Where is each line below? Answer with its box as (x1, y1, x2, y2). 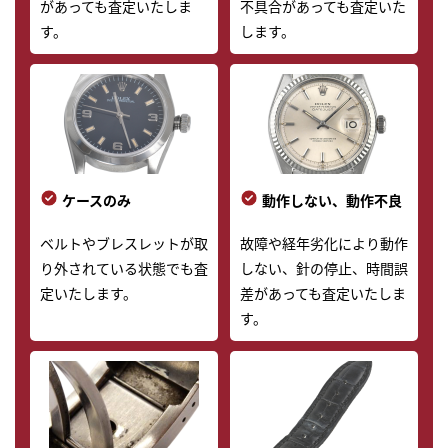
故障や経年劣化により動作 (239, 233, 408, 254)
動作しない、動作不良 (261, 190, 402, 211)
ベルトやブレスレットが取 (40, 233, 208, 254)
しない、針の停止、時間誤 (239, 258, 408, 279)
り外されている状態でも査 (40, 258, 208, 279)
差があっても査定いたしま (239, 283, 406, 304)
